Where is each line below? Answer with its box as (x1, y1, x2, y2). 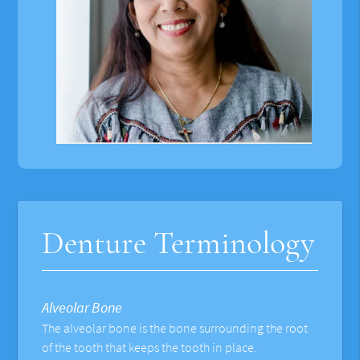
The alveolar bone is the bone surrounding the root (42, 320, 309, 337)
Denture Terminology (42, 223, 315, 263)
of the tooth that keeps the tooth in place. (42, 339, 258, 356)
